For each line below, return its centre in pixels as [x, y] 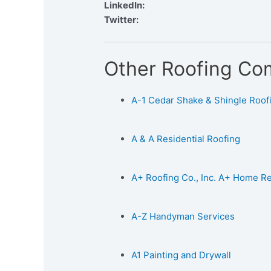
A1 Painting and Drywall [181, 255]
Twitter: [122, 20]
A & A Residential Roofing [186, 139]
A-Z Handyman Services [183, 216]
